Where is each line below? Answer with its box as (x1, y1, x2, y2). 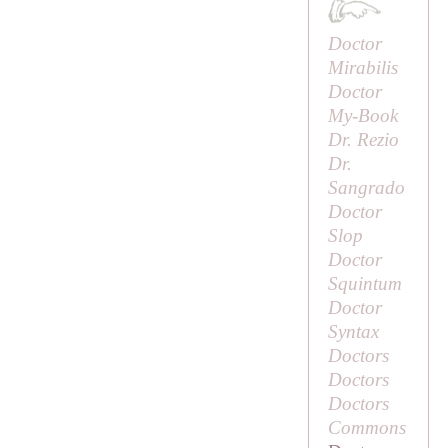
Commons (327, 417, 406, 439)
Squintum (327, 273, 402, 295)
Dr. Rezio (327, 129, 399, 151)
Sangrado (327, 177, 405, 199)
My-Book (327, 105, 398, 127)
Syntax (327, 321, 379, 343)
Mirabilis (327, 57, 398, 79)
